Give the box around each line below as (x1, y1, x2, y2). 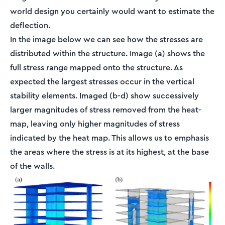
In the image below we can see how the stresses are (10, 33, 203, 45)
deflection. (10, 19, 50, 31)
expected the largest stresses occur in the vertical (10, 75, 194, 87)
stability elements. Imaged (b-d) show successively (10, 89, 199, 101)
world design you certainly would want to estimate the (10, 5, 214, 17)
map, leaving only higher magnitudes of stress (10, 118, 180, 130)
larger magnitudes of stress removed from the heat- (10, 103, 201, 116)
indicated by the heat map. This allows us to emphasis (10, 132, 209, 144)
